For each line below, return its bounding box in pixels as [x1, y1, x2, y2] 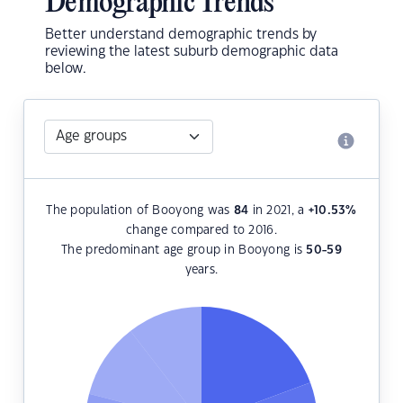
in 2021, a [248, 205, 309, 217]
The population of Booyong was [46, 205, 234, 217]
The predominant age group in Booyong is [61, 245, 307, 256]
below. [45, 62, 86, 76]
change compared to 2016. [126, 225, 277, 237]
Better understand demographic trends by [45, 28, 317, 42]
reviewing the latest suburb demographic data [45, 45, 338, 59]
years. [184, 264, 219, 276]
